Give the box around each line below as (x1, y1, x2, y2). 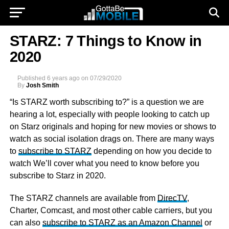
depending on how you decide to (91, 147, 212, 155)
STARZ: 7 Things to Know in (9, 33, 202, 49)
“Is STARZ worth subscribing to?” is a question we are (9, 98, 204, 106)
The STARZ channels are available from (9, 194, 157, 202)
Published (17, 75, 45, 82)
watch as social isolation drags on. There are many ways (9, 134, 214, 143)
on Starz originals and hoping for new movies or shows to (9, 122, 216, 131)
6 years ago (47, 75, 80, 82)
